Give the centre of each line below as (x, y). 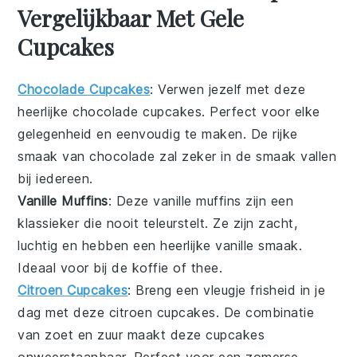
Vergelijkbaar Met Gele (131, 18)
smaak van (54, 156)
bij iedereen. (55, 178)
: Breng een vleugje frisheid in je (227, 290)
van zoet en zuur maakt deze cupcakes (141, 335)
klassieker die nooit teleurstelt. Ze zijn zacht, (158, 223)
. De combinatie (265, 312)
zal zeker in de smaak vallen (246, 156)
